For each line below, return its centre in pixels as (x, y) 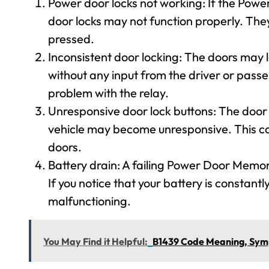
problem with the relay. (108, 93)
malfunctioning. (89, 201)
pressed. (71, 39)
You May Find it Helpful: (95, 241)
